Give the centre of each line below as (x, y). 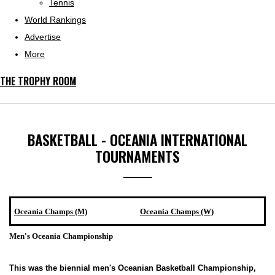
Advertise (43, 37)
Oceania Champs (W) (177, 211)
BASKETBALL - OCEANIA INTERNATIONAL (137, 140)
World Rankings (55, 20)
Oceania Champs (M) (51, 211)
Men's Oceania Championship (61, 236)
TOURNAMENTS (137, 156)
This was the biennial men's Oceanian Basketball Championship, (133, 268)
